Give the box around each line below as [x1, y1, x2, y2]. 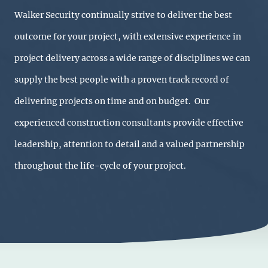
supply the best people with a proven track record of [14, 74, 229, 85]
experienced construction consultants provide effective [14, 117, 243, 128]
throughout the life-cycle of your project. [14, 160, 186, 171]
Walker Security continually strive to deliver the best [14, 9, 232, 20]
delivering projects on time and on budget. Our [14, 95, 209, 106]
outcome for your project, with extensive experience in [14, 31, 241, 42]
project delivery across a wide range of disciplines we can [14, 52, 250, 63]
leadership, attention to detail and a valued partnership [14, 138, 245, 150]
